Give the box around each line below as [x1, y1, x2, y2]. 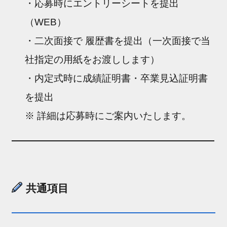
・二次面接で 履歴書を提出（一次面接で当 [25, 35, 211, 46]
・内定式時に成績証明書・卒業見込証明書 [25, 72, 208, 84]
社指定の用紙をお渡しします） [25, 54, 160, 65]
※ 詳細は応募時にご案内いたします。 [25, 110, 192, 121]
